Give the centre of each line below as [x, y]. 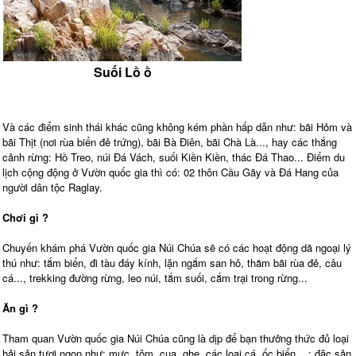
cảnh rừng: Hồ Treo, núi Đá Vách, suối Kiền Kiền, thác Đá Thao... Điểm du [174, 157]
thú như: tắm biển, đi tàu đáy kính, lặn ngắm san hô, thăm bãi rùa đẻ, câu [172, 263]
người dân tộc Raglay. [52, 188]
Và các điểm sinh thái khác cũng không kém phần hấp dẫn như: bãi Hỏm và [177, 127]
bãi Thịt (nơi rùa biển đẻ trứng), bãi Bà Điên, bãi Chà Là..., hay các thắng [170, 142]
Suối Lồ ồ [122, 72]
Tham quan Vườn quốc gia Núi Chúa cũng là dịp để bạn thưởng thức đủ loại [176, 339]
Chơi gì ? [25, 218]
